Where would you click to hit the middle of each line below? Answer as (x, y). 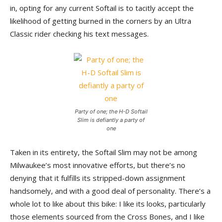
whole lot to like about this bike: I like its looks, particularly (108, 204)
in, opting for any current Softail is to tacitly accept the (102, 8)
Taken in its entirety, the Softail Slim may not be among (104, 152)
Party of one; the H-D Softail (111, 111)
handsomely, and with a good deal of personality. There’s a (110, 191)
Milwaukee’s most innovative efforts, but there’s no (98, 165)
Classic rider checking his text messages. (79, 34)
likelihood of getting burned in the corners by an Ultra (101, 21)
